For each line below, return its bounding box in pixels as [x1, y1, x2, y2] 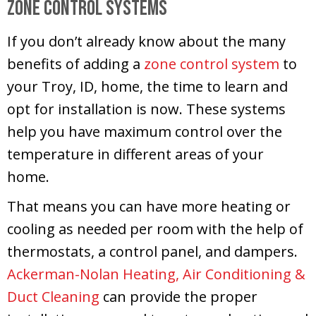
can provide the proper [99, 286, 257, 306]
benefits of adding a [7, 54, 144, 73]
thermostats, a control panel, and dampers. [7, 241, 298, 261]
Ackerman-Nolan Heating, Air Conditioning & [7, 264, 305, 284]
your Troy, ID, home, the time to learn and [7, 76, 288, 96]
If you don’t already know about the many [7, 31, 286, 51]
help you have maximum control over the [7, 121, 282, 141]
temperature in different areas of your [7, 144, 264, 164]
